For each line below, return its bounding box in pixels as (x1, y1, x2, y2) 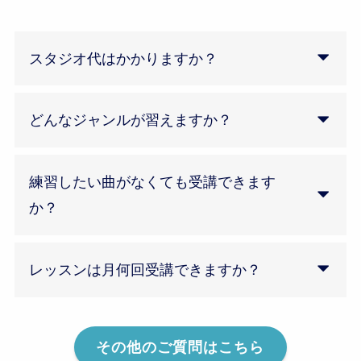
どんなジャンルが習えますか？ (28, 112, 232, 129)
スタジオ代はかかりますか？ (28, 50, 218, 67)
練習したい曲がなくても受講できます (28, 174, 276, 191)
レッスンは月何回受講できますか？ (28, 261, 261, 278)
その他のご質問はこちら (96, 339, 265, 356)
